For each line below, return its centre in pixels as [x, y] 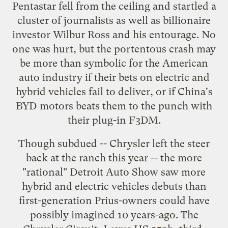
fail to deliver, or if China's [149, 91]
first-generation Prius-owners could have [114, 200]
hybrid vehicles [51, 91]
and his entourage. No [163, 34]
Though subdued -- [64, 143]
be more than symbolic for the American [114, 63]
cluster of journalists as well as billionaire [114, 20]
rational [45, 172]
